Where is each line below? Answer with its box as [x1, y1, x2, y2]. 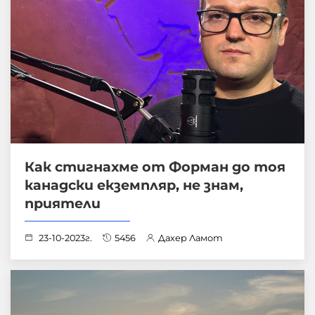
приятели [25, 194, 101, 212]
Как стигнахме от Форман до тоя [25, 157, 285, 175]
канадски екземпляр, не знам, [25, 176, 243, 193]
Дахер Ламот [158, 232, 222, 243]
